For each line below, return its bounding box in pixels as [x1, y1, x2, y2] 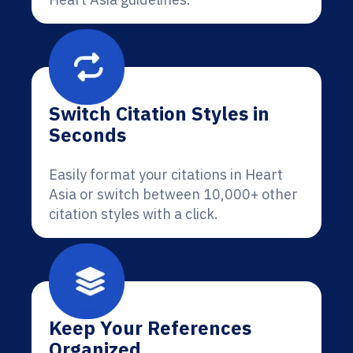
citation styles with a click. [49, 205, 218, 223]
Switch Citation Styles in [49, 101, 269, 126]
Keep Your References [49, 315, 251, 340]
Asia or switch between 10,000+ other [49, 185, 298, 203]
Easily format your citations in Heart [49, 165, 283, 184]
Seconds [49, 122, 126, 147]
